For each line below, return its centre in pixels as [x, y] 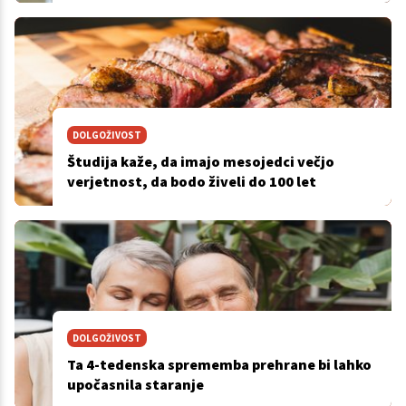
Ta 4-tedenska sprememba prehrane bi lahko [219, 364]
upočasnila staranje [135, 384]
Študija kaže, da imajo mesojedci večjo [200, 161]
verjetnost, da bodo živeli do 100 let [191, 181]
